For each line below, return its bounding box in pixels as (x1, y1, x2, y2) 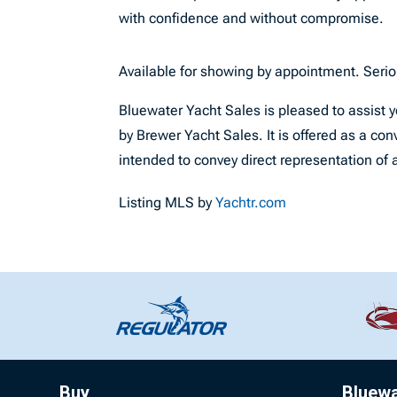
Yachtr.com (215, 194, 287, 211)
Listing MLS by (119, 194, 216, 211)
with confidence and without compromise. (119, 10, 385, 27)
